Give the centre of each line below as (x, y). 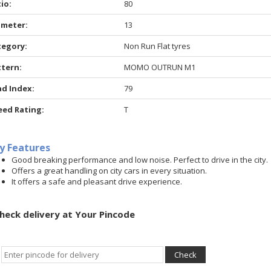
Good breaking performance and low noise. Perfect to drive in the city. (140, 160)
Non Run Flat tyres (158, 46)
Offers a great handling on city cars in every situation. (109, 171)
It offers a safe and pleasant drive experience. (97, 181)
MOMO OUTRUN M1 (160, 67)
